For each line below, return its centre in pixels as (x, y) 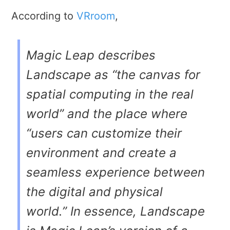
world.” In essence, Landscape (116, 212)
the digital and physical (94, 192)
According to (44, 16)
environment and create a (101, 153)
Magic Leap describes (91, 55)
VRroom (96, 16)
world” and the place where (107, 114)
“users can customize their (104, 133)
